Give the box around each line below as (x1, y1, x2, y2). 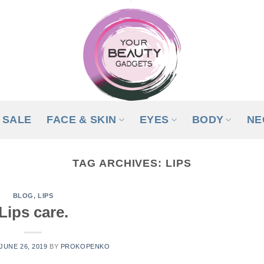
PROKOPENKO (60, 242, 110, 250)
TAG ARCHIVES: (72, 157, 166, 169)
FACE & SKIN (47, 114, 117, 126)
